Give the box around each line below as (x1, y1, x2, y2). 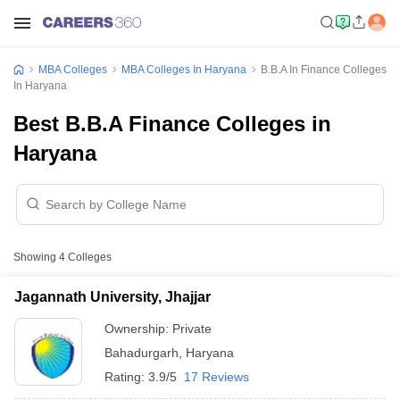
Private (172, 321, 212, 336)
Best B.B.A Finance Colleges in (13, 112, 331, 136)
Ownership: (104, 321, 172, 336)
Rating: (104, 370, 148, 384)
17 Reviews (184, 370, 249, 384)
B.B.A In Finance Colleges (261, 63, 387, 76)
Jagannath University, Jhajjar (14, 289, 211, 304)
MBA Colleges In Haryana (121, 63, 246, 76)
